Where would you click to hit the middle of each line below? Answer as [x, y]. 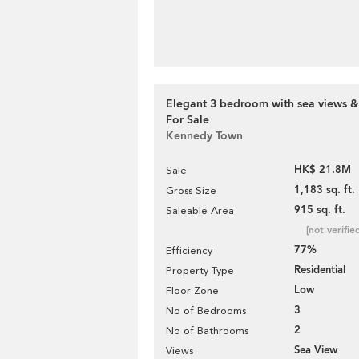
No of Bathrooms [207, 331]
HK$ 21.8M [323, 170]
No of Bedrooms [206, 311]
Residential [320, 270]
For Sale [188, 120]
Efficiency [189, 250]
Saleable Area [200, 210]
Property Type [200, 270]
